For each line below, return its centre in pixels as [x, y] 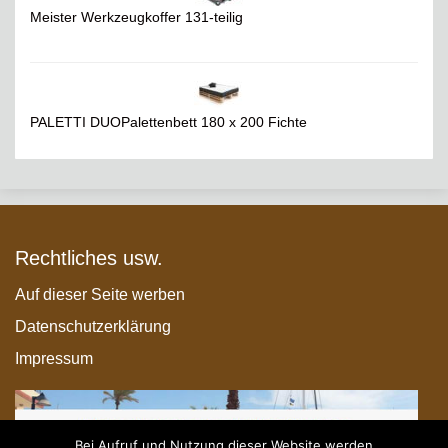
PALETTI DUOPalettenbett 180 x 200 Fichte [168, 122]
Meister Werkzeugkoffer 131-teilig [136, 17]
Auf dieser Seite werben [100, 295]
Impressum [54, 359]
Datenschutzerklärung [93, 327]
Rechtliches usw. [89, 258]
